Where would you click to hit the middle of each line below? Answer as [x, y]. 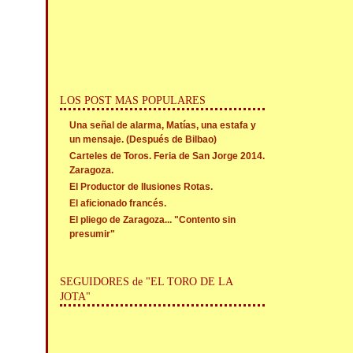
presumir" [93, 234]
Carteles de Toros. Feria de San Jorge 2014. [167, 156]
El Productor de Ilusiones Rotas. [141, 187]
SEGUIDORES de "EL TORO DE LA [147, 282]
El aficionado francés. [118, 203]
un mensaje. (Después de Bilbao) [143, 139]
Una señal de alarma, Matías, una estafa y [163, 125]
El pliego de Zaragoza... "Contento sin [153, 220]
